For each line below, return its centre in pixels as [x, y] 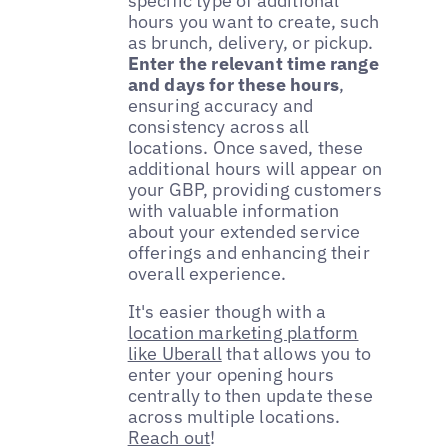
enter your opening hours [230, 375]
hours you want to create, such [253, 22]
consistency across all [218, 127]
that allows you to [296, 354]
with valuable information [233, 211]
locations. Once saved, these [245, 148]
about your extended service [244, 232]
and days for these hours [233, 85]
